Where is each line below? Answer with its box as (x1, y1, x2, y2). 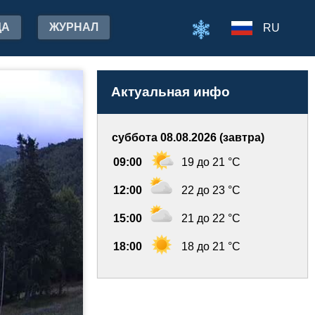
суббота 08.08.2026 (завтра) (112, 131, 264, 143)
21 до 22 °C (181, 212, 240, 224)
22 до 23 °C (181, 184, 240, 196)
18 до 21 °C (181, 240, 240, 252)
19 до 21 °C (181, 156, 240, 168)
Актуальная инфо (111, 84, 230, 99)
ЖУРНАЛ (49, 21, 98, 33)
